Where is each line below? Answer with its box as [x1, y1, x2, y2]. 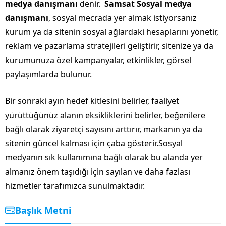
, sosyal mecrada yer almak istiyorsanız [48, 12, 197, 23]
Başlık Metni [15, 204, 71, 216]
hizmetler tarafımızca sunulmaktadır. [5, 180, 145, 191]
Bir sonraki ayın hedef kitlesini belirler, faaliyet [5, 95, 179, 106]
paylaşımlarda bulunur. [5, 68, 92, 80]
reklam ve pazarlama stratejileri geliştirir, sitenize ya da [5, 40, 213, 51]
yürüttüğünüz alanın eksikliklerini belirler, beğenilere [5, 109, 205, 121]
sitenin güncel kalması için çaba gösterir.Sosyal [5, 137, 183, 149]
